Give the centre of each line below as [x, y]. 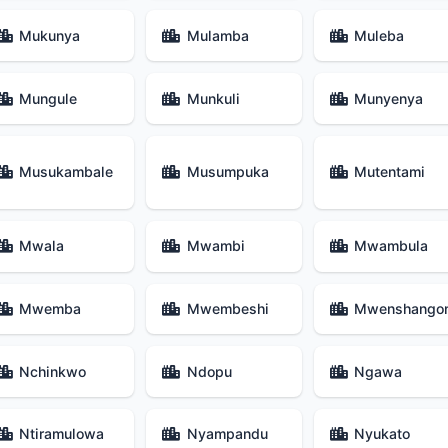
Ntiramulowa [62, 434]
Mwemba [50, 308]
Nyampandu [227, 434]
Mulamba [217, 35]
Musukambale [66, 172]
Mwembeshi [227, 308]
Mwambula [391, 246]
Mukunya [50, 35]
